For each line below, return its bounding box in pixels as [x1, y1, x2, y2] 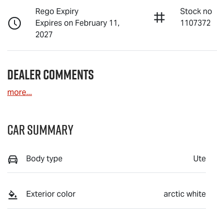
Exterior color [26, 189, 76, 200]
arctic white [164, 189, 206, 200]
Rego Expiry [35, 6, 79, 16]
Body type [26, 153, 62, 164]
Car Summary [7, 120, 74, 139]
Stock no [180, 6, 213, 16]
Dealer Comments [7, 64, 94, 84]
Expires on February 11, [35, 17, 120, 28]
